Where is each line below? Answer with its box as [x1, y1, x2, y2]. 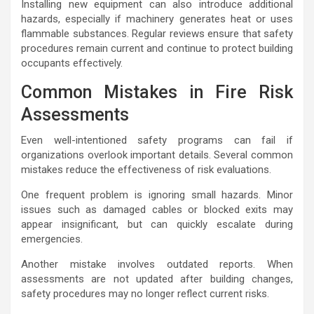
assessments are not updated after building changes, [21, 273, 293, 286]
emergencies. [21, 233, 83, 246]
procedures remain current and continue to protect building [21, 42, 293, 55]
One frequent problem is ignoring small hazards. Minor [21, 189, 293, 202]
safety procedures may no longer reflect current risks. [21, 287, 269, 301]
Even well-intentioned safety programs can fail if [21, 134, 293, 147]
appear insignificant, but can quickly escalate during [21, 218, 293, 231]
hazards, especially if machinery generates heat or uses [21, 13, 293, 26]
